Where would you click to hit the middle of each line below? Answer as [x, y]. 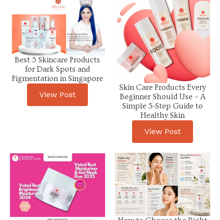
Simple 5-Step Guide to [163, 106]
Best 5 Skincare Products [57, 60]
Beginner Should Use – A [163, 96]
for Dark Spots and [57, 69]
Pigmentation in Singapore [57, 78]
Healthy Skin [163, 115]
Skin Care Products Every [163, 87]
